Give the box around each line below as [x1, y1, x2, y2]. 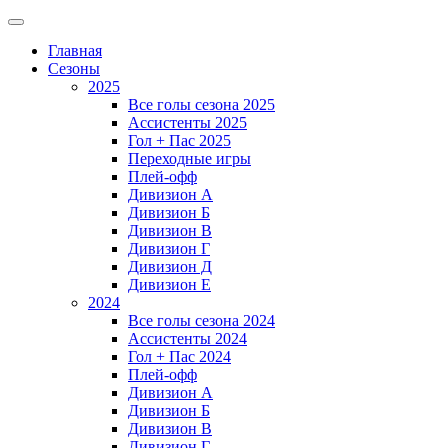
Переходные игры [128, 150, 251, 167]
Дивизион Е [128, 276, 211, 293]
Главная [48, 42, 102, 59]
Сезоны [48, 60, 100, 77]
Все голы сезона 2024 [128, 312, 275, 329]
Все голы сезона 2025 [128, 96, 275, 113]
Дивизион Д [128, 258, 212, 275]
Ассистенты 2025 [128, 114, 247, 131]
